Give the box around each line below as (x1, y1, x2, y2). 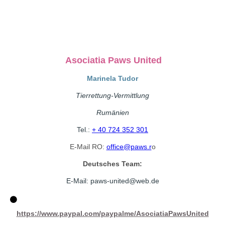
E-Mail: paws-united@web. (66, 177, 151, 185)
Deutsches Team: (83, 160, 142, 168)
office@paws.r (106, 143, 152, 151)
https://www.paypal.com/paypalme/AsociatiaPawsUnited (16, 209, 209, 218)
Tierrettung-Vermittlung (76, 91, 149, 99)
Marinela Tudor (87, 74, 138, 82)
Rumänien (96, 108, 129, 117)
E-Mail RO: (69, 143, 106, 151)
